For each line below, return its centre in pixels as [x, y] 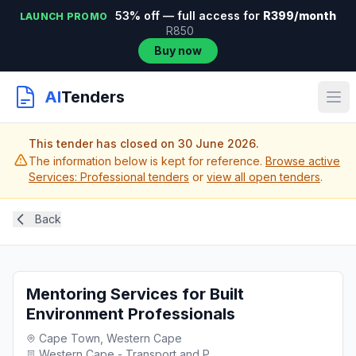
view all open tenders [263, 177]
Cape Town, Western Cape [110, 338]
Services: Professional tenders [109, 177]
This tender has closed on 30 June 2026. [144, 143]
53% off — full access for [188, 15]
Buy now [178, 50]
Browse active [303, 161]
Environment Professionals [131, 314]
